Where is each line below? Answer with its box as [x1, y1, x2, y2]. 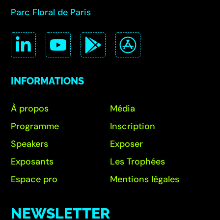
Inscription [110, 120, 155, 133]
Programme [11, 120, 59, 133]
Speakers [11, 138, 49, 150]
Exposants [11, 156, 54, 168]
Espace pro [11, 173, 58, 186]
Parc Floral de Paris [11, 6, 91, 19]
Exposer [110, 138, 143, 150]
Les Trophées [110, 156, 165, 168]
